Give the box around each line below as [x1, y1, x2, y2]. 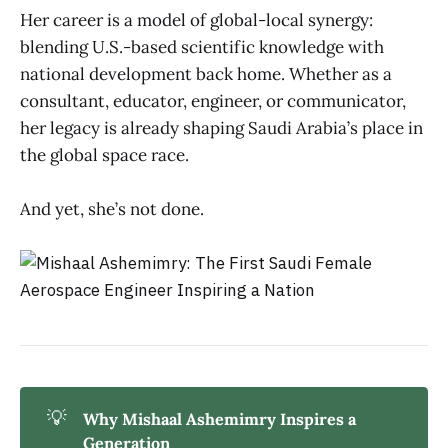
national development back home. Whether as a [20, 62, 392, 85]
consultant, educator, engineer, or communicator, [20, 89, 406, 112]
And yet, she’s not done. [20, 197, 204, 220]
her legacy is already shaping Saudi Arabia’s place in [20, 116, 423, 139]
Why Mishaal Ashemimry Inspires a [82, 408, 356, 429]
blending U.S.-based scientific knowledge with [20, 35, 384, 58]
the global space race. [20, 143, 189, 166]
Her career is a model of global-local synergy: [20, 8, 373, 31]
